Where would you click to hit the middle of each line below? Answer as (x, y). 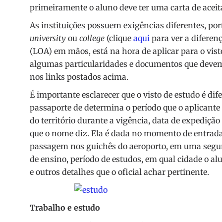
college (92, 38)
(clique (119, 38)
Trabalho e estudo (65, 208)
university (48, 38)
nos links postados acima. (79, 77)
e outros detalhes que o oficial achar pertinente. (119, 172)
